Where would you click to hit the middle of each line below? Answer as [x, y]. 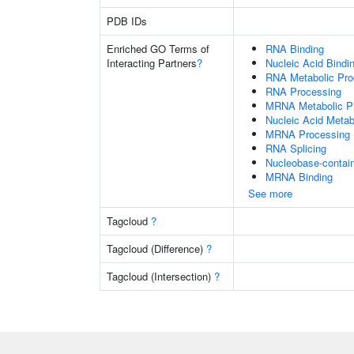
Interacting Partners [152, 63]
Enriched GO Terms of [158, 49]
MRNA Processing [308, 134]
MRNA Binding [299, 177]
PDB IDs [127, 21]
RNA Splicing [296, 148]
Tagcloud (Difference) [156, 249]
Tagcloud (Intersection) [160, 276]
